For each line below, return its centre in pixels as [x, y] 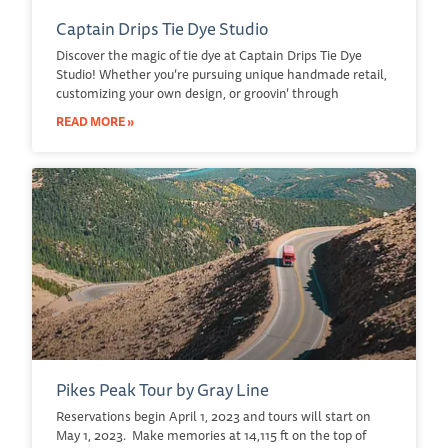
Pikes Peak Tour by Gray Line [162, 389]
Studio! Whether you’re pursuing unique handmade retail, [221, 73]
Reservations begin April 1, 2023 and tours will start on [213, 415]
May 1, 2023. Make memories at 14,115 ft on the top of [211, 434]
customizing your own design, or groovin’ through [197, 92]
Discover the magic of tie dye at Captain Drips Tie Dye [209, 54]
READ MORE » [95, 121]
